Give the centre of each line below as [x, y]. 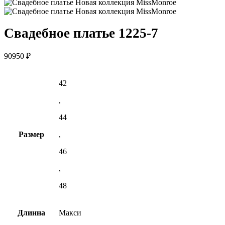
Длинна [31, 213]
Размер [31, 135]
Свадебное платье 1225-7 [81, 33]
